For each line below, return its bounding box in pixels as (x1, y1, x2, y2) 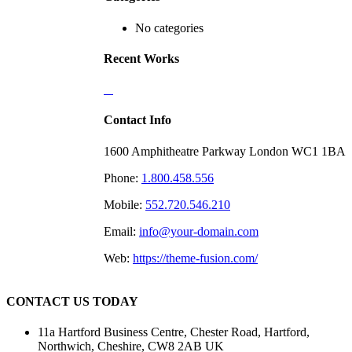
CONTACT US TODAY (6, 294, 138, 308)
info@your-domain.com (139, 224, 258, 238)
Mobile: (104, 197, 145, 211)
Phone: (104, 170, 141, 185)
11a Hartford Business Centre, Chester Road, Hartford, (38, 325, 310, 339)
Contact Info (104, 113, 171, 127)
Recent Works (104, 51, 179, 65)
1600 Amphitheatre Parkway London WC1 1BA (104, 144, 346, 158)
